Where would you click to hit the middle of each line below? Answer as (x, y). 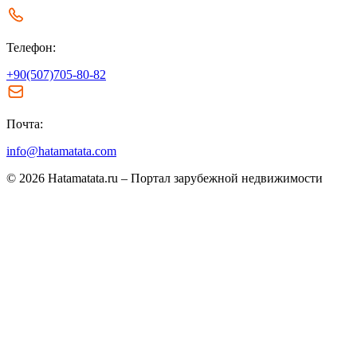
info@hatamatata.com (61, 151)
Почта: (25, 124)
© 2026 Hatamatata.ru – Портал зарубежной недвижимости (165, 178)
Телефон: (31, 48)
